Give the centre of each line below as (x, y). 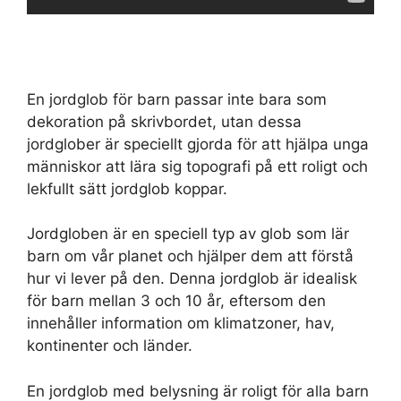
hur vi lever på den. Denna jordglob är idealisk (192, 278)
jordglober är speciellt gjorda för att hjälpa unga (198, 144)
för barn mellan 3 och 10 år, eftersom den (176, 301)
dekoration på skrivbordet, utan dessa (164, 121)
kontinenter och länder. (110, 346)
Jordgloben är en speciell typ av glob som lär (188, 234)
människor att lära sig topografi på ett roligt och (197, 166)
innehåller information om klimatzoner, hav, (181, 323)
